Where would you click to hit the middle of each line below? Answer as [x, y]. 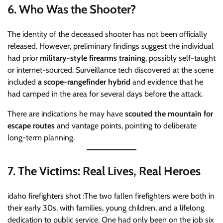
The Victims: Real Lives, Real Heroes [109, 171]
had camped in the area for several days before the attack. [105, 94]
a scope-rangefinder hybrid [84, 82]
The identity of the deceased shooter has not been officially [107, 34]
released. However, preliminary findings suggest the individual [111, 46]
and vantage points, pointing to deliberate [126, 125]
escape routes [31, 125]
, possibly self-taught [180, 58]
